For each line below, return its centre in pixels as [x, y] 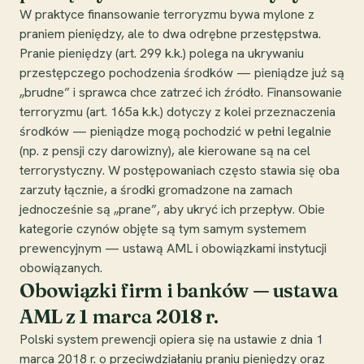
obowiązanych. [61, 267]
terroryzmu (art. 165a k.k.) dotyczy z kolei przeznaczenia [178, 111]
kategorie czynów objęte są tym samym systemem [163, 228]
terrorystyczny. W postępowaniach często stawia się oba [180, 170]
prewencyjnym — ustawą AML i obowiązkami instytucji [173, 248]
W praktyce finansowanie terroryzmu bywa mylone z [167, 14]
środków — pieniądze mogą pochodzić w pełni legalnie [175, 131]
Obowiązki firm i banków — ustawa [179, 290]
